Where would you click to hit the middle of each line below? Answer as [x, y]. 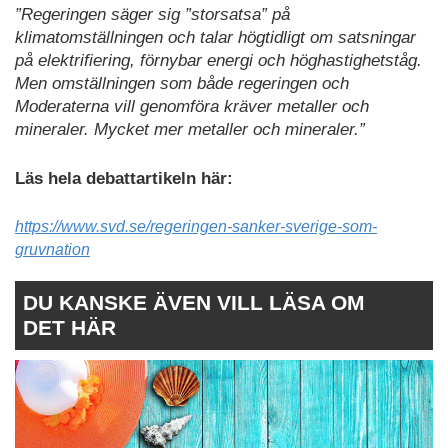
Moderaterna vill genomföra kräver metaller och [192, 107]
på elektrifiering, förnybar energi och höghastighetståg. [218, 61]
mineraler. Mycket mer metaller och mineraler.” [190, 130]
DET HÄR [69, 328]
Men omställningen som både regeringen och [182, 84]
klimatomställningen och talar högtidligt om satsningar [215, 38]
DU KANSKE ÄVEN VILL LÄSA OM [194, 303]
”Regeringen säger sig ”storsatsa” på [152, 15]
